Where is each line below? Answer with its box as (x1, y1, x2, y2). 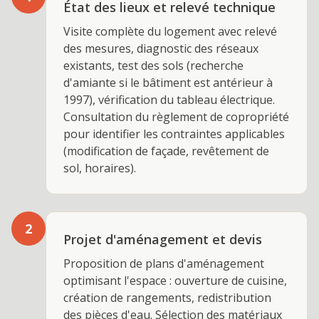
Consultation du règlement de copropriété (63, 109, 289, 125)
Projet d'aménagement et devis (63, 231, 262, 248)
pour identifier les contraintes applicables (63, 126, 285, 142)
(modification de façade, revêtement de (63, 143, 269, 159)
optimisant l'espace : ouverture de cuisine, (63, 273, 287, 288)
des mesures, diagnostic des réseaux (63, 41, 258, 56)
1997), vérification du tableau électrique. (63, 92, 275, 108)
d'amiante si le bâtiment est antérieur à (63, 75, 273, 90)
